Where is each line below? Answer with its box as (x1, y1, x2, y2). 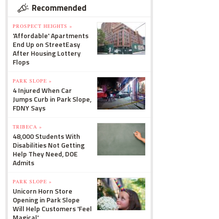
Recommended (32, 1, 87, 14)
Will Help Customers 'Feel (13, 203, 92, 214)
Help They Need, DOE (13, 149, 78, 159)
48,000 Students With (13, 131, 80, 141)
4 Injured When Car (13, 85, 72, 95)
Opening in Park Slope (13, 195, 80, 205)
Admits (13, 157, 34, 168)
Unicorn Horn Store (13, 186, 72, 196)
